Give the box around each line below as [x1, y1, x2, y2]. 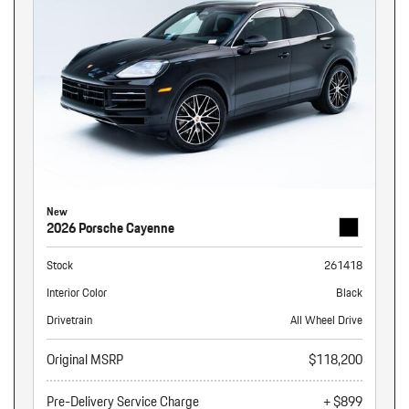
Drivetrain [47, 309, 92, 330]
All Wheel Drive [290, 309, 362, 330]
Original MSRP [47, 348, 123, 371]
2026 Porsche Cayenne [47, 216, 174, 239]
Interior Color [47, 282, 107, 302]
